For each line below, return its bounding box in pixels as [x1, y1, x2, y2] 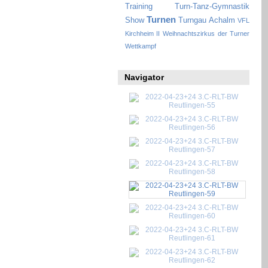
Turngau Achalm [178, 16, 235, 25]
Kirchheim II [124, 29, 160, 37]
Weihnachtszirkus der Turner [163, 29, 249, 37]
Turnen [147, 14, 176, 25]
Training [124, 2, 153, 11]
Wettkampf [124, 42, 156, 50]
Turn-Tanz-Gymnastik [175, 2, 249, 11]
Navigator [124, 72, 165, 83]
